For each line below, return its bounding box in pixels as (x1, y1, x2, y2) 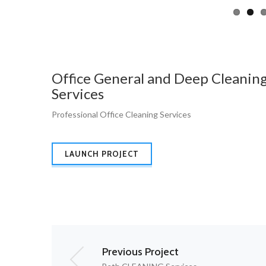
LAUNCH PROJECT (65, 149, 139, 159)
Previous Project (102, 245, 179, 258)
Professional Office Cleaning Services (52, 109, 191, 119)
